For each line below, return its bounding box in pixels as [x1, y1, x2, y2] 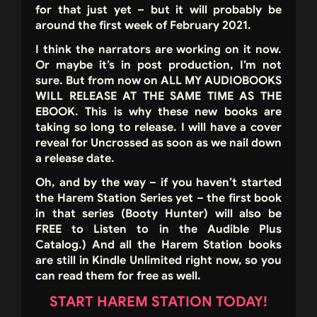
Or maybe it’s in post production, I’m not [35, 58, 282, 73]
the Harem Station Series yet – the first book [35, 191, 282, 206]
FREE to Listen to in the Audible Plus [35, 222, 282, 237]
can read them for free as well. [35, 269, 201, 284]
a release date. [35, 151, 117, 166]
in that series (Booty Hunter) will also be [35, 207, 282, 221]
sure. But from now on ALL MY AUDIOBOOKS [35, 74, 282, 88]
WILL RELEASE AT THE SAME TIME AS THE [35, 89, 282, 104]
